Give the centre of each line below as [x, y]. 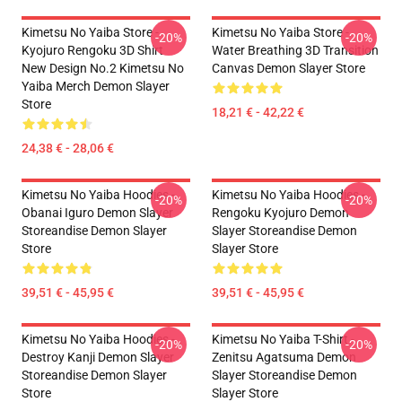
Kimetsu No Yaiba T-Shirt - [283, 339]
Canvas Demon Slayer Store [288, 68]
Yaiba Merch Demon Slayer [96, 86]
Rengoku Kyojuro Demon [280, 213]
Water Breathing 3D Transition [295, 50]
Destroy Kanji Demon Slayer [98, 357]
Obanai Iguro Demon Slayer [97, 213]
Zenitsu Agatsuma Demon [284, 357]
